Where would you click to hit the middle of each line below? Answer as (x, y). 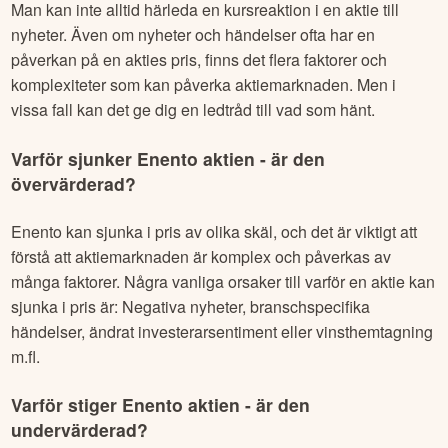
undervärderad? (80, 430)
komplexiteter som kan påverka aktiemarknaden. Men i (204, 85)
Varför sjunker (74, 158)
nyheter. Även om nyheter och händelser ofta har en (193, 35)
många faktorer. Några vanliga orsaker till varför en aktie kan (223, 281)
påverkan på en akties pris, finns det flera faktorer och (199, 60)
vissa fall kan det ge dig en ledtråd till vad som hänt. (193, 110)
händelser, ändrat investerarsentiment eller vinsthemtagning (222, 331)
